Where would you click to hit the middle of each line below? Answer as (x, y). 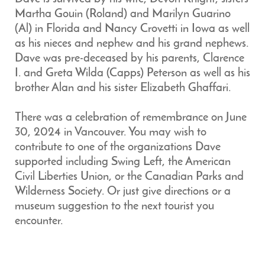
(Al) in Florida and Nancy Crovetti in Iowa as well (132, 29)
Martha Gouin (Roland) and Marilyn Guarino (123, 14)
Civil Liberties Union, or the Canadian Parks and (129, 177)
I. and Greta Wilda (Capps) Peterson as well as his (132, 73)
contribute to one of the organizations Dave (118, 147)
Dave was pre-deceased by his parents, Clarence (130, 59)
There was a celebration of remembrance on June (131, 118)
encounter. (39, 221)
